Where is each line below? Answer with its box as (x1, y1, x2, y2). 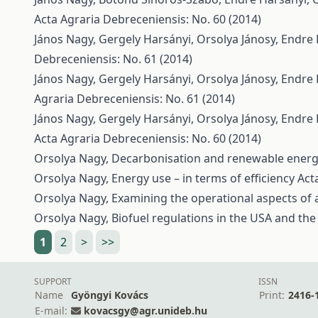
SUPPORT (34, 275, 72, 287)
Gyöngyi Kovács (71, 288, 148, 302)
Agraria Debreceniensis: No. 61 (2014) (34, 91, 235, 106)
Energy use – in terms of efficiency (111, 170, 297, 186)
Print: (259, 288, 285, 302)
